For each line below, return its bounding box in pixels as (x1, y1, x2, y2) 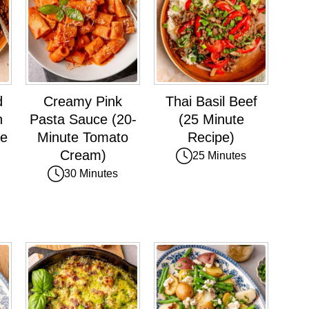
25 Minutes (192, 149, 246, 161)
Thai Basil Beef (165, 93, 257, 109)
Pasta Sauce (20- (29, 111, 137, 127)
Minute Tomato (37, 129, 128, 145)
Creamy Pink (43, 93, 122, 109)
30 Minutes (64, 167, 118, 179)
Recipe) (188, 129, 235, 145)
